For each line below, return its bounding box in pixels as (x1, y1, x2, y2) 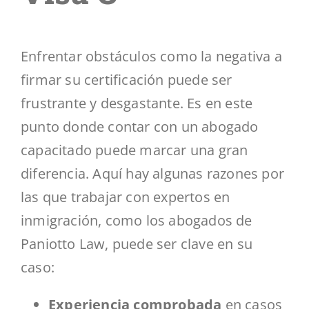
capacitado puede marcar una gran (21, 141, 248, 160)
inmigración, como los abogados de (21, 211, 252, 230)
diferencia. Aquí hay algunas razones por (21, 164, 285, 183)
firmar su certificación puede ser (21, 70, 232, 90)
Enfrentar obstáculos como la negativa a (21, 47, 282, 66)
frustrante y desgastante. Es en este (21, 94, 253, 113)
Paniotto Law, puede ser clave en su (21, 235, 253, 254)
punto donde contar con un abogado (21, 117, 259, 137)
